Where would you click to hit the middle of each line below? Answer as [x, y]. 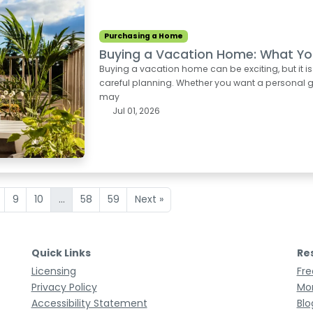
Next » [149, 199]
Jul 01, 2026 [135, 110]
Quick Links [61, 253]
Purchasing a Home [144, 36]
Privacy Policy [64, 287]
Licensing [53, 271]
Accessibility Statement [89, 304]
